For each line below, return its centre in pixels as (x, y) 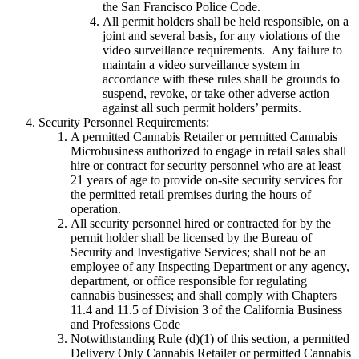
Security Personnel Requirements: (124, 123)
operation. (96, 209)
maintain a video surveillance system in (201, 65)
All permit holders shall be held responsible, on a (226, 22)
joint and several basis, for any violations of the (221, 36)
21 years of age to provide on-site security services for (206, 180)
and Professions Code (125, 325)
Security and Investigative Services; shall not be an (198, 252)
